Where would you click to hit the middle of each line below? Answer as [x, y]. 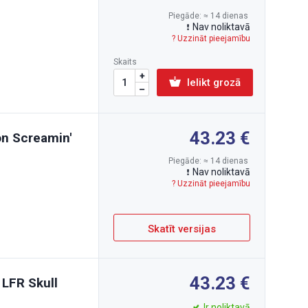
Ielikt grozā [214, 82]
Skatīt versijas [182, 229]
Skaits [125, 62]
